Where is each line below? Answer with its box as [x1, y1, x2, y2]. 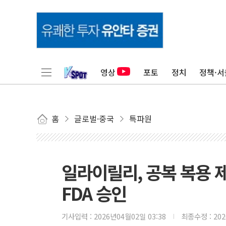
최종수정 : [181, 211, 213, 221]
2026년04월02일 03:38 [94, 211, 166, 221]
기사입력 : [62, 211, 94, 221]
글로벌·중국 [74, 112, 114, 125]
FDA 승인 [62, 180, 126, 206]
